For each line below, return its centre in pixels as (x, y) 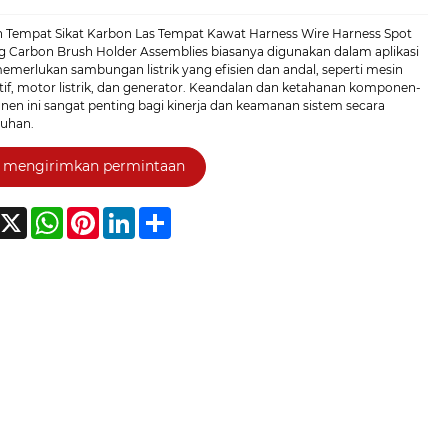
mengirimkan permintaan (93, 166)
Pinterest (126, 214)
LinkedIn (160, 214)
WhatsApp (94, 214)
